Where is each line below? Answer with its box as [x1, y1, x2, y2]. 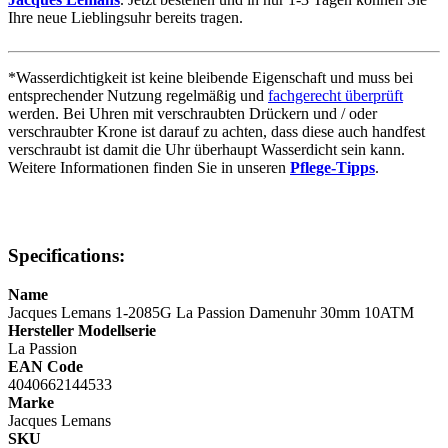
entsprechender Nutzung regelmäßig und [8, 86, 268, 104]
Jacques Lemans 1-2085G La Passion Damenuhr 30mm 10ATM [8, 304, 414, 322]
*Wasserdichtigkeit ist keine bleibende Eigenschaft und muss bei [8, 68, 413, 86]
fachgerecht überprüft [268, 86, 403, 104]
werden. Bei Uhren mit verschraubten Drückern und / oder [8, 104, 377, 122]
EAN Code [8, 358, 83, 376]
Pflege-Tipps [290, 158, 375, 176]
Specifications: [8, 245, 125, 267]
